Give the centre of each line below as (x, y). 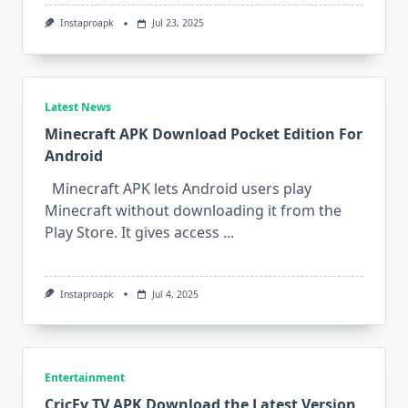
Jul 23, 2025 (178, 23)
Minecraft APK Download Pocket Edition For (204, 133)
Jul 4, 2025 (175, 294)
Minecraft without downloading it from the (193, 210)
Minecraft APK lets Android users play (178, 188)
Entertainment (85, 377)
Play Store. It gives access (132, 232)
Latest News (78, 107)
